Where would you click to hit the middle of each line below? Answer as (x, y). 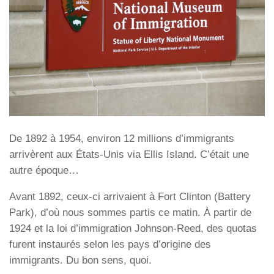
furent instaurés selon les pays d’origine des (110, 245)
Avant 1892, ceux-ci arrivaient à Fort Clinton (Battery (130, 197)
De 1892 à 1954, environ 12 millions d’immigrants (122, 139)
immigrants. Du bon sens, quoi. (80, 261)
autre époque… (44, 171)
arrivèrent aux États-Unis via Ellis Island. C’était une (129, 155)
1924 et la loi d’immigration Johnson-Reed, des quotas (133, 229)
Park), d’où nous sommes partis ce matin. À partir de (130, 213)
